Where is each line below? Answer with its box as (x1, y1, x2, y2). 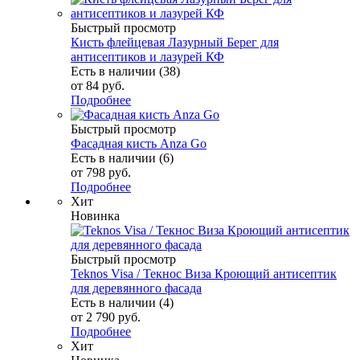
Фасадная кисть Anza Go (71, 136, 207, 150)
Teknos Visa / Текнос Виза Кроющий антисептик (71, 266, 337, 280)
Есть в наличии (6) (71, 150, 174, 165)
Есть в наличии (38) (71, 63, 180, 78)
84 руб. (86, 78, 125, 92)
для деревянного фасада (71, 280, 202, 295)
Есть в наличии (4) (71, 295, 174, 309)
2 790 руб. (86, 309, 141, 324)
